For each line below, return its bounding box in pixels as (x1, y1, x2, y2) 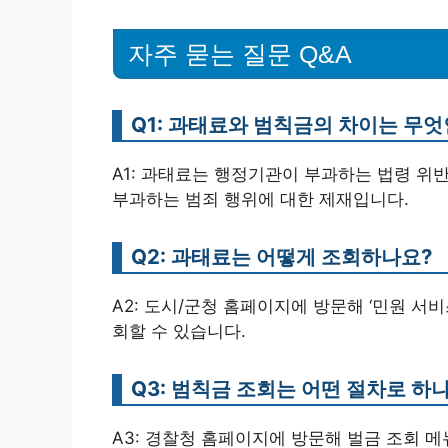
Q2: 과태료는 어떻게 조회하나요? (131, 243, 432, 269)
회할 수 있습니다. (112, 320, 246, 341)
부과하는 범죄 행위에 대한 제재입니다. (112, 188, 409, 209)
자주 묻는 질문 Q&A (128, 39, 352, 68)
